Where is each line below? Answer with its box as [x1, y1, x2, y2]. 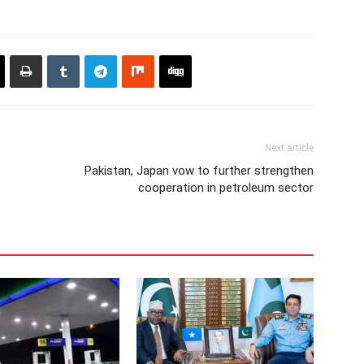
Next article [265, 142, 314, 154]
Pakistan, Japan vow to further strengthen [84, 163, 314, 178]
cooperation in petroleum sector [138, 180, 314, 195]
